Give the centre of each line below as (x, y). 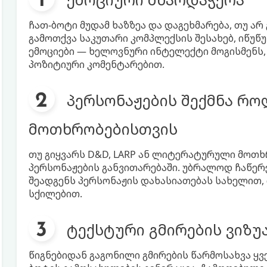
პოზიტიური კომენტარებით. (96, 64)
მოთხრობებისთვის (103, 129)
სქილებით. (55, 194)
